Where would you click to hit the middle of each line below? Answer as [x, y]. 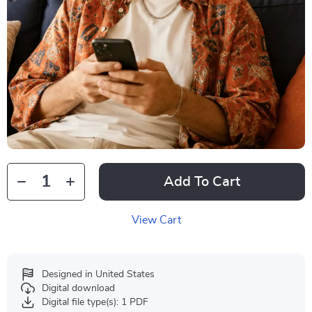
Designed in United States [98, 274]
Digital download [78, 288]
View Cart [156, 220]
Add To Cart [202, 182]
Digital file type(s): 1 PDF [95, 302]
